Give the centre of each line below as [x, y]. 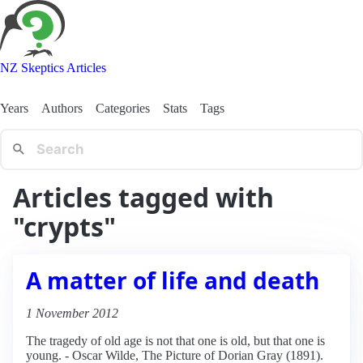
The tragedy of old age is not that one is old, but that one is [175, 340]
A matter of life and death [173, 280]
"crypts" [64, 226]
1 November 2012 [72, 313]
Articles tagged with [143, 197]
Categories [123, 108]
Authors [62, 108]
